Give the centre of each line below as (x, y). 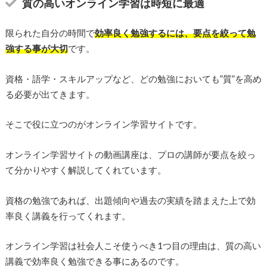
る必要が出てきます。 (50, 94)
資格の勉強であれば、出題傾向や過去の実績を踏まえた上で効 (130, 200)
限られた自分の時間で (50, 33)
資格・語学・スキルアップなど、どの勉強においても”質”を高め (133, 78)
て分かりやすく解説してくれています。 (86, 170)
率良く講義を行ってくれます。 (68, 215)
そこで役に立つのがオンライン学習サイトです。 (103, 124)
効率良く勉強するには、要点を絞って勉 (175, 33)
